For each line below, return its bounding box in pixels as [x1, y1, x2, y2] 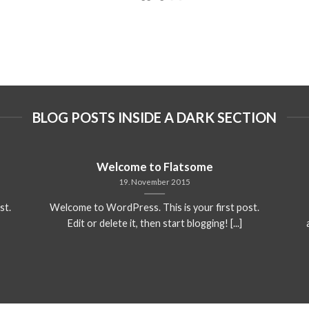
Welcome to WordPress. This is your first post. [50, 201, 260, 214]
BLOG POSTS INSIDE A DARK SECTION [32, 109, 277, 126]
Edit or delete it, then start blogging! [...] [67, 217, 242, 230]
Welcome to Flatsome [96, 160, 213, 175]
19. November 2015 [119, 177, 191, 186]
